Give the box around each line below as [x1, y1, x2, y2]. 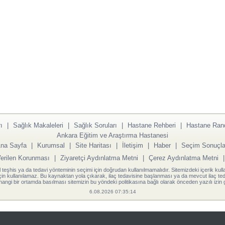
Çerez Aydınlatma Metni [149, 154, 218, 162]
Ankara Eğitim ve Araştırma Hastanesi [57, 131, 168, 139]
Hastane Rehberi [127, 121, 176, 129]
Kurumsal [37, 141, 65, 149]
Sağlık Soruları [73, 121, 117, 129]
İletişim [122, 141, 143, 149]
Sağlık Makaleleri [13, 121, 63, 129]
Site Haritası [75, 141, 111, 149]
